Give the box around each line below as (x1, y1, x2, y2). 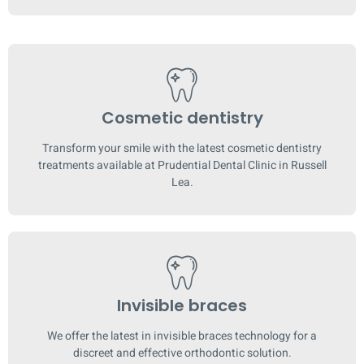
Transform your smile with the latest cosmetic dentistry (42, 139, 322, 157)
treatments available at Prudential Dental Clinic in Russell (37, 156, 327, 174)
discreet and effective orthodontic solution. (72, 344, 292, 362)
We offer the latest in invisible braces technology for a (47, 327, 317, 344)
